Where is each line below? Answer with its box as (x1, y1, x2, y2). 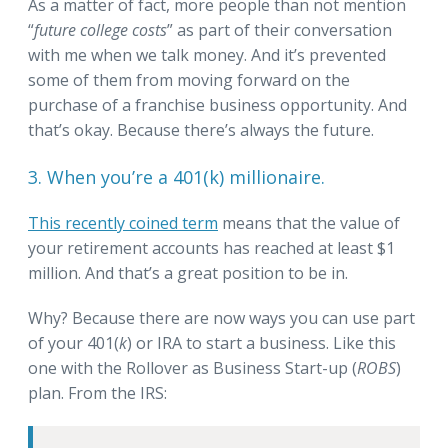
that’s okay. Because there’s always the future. (28, 119, 374, 142)
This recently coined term (28, 212, 218, 235)
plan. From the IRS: (28, 382, 167, 405)
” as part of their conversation (167, 19, 392, 42)
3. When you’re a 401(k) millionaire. (28, 165, 325, 190)
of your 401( (28, 332, 119, 355)
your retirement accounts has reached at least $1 (28, 237, 395, 260)
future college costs (34, 19, 167, 42)
